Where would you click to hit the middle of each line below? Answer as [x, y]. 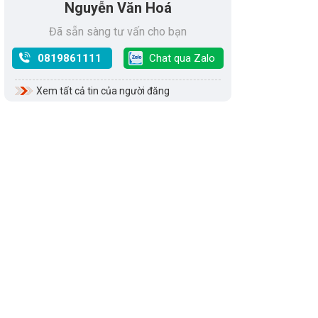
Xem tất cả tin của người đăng [103, 91]
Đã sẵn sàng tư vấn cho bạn [118, 32]
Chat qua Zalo [182, 58]
